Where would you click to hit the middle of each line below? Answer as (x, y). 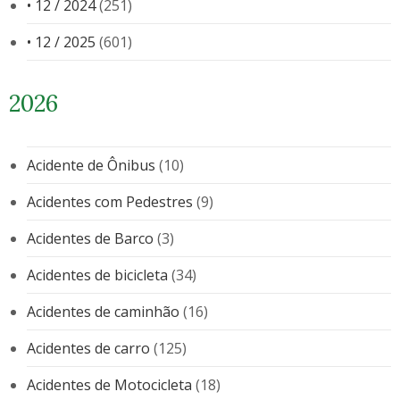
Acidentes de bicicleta (97, 275)
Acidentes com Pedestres (110, 201)
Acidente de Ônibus (91, 165)
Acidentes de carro (88, 348)
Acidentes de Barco (90, 238)
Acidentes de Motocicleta (109, 384)
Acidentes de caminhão (103, 311)
